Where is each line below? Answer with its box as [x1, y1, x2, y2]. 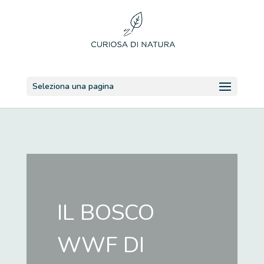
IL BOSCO [57, 198, 155, 228]
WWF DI [57, 230, 145, 260]
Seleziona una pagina [32, 81, 114, 92]
